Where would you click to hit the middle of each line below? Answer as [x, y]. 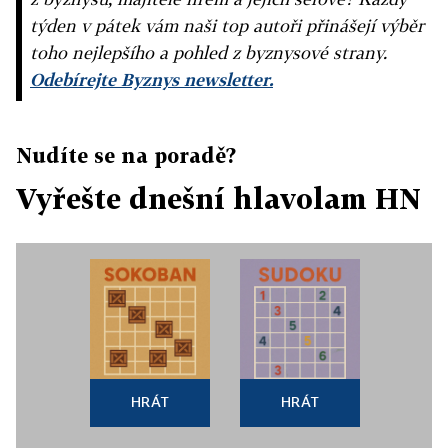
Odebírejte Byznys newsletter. [151, 79]
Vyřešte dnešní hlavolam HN [218, 198]
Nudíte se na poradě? [126, 155]
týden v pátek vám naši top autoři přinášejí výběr [227, 25]
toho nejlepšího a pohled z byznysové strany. [208, 52]
